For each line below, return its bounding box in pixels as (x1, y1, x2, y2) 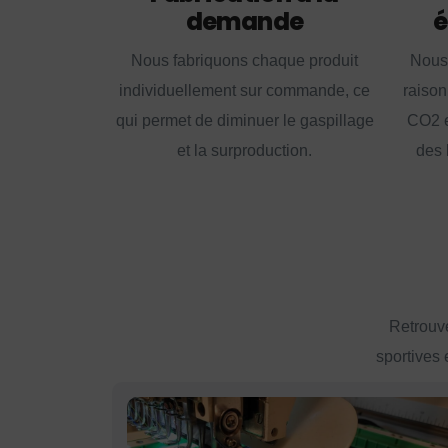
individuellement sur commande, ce (119, 82, 370, 100)
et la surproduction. (177, 142, 312, 160)
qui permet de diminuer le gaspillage (115, 112, 374, 130)
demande (185, 5, 304, 39)
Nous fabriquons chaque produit (131, 52, 358, 70)
